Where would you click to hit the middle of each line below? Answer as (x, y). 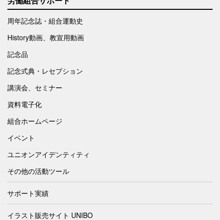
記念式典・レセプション (45, 71)
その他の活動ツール (38, 171)
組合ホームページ (35, 121)
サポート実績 (28, 193)
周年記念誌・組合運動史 (45, 21)
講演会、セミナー (35, 88)
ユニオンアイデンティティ (49, 154)
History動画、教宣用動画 (46, 38)
